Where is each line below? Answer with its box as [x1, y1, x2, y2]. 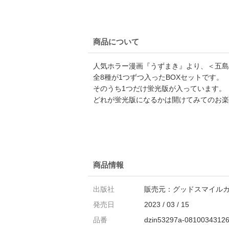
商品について [93, 37, 139, 46]
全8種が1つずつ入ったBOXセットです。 [93, 73, 223, 81]
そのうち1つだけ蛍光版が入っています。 [93, 84, 226, 93]
